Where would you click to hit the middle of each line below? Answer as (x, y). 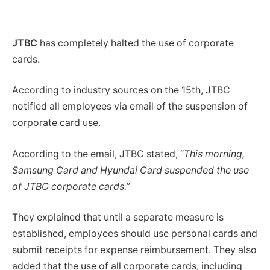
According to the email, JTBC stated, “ (98, 154)
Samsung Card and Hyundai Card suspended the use (130, 170)
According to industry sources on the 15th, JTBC (121, 90)
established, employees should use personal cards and (135, 234)
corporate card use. (56, 123)
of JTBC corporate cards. (69, 186)
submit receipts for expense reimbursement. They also (134, 250)
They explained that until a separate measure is (118, 218)
